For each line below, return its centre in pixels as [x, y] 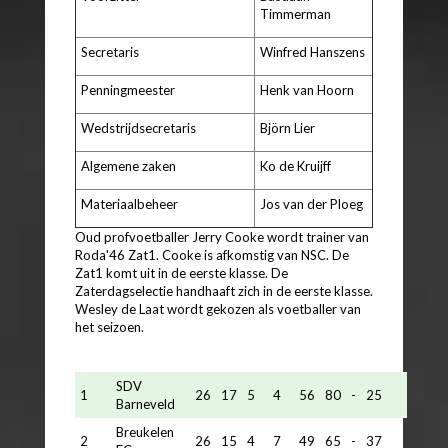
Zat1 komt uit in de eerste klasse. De [181, 272]
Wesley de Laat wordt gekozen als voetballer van [218, 308]
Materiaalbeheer [129, 203]
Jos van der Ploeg [311, 203]
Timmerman [295, 13]
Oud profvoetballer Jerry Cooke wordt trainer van [222, 236]
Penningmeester [128, 89]
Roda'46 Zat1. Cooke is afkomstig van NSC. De [212, 254]
